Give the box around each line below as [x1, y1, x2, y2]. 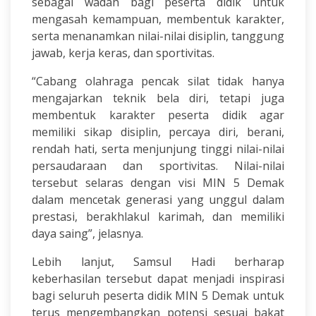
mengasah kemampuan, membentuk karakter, [32, 11, 284, 27]
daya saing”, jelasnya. [32, 226, 143, 241]
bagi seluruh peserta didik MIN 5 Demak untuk [32, 288, 284, 303]
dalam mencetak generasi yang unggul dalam [32, 192, 284, 207]
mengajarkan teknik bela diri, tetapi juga [32, 90, 284, 106]
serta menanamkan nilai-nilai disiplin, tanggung [32, 28, 284, 44]
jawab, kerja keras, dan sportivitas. [32, 45, 214, 61]
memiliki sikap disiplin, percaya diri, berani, [32, 124, 284, 140]
